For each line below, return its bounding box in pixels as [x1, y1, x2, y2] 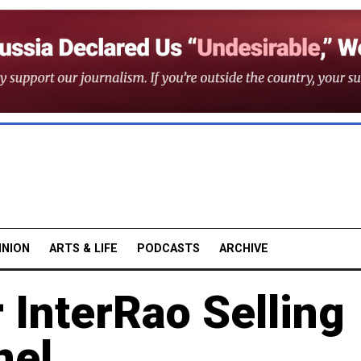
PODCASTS [137, 241, 200, 255]
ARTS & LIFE [49, 241, 118, 255]
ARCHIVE [219, 241, 268, 255]
